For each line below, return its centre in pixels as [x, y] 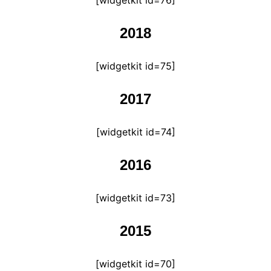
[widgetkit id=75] [135, 66]
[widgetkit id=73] [135, 198]
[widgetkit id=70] [135, 264]
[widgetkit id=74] [135, 132]
